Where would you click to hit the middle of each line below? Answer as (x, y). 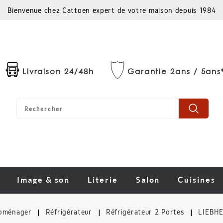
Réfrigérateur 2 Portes (145, 212)
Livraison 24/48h (58, 71)
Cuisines (197, 180)
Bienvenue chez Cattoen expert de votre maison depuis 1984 (111, 10)
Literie (103, 180)
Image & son (44, 180)
